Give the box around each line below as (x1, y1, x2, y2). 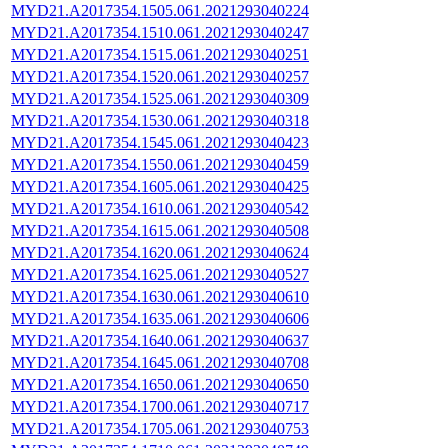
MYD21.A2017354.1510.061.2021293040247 (11, 23, 309, 41)
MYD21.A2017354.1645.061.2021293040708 (11, 353, 309, 371)
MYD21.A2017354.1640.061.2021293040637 (11, 331, 309, 349)
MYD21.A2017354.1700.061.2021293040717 (11, 397, 309, 415)
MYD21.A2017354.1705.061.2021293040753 (11, 419, 309, 437)
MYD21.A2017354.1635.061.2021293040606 (11, 309, 309, 327)
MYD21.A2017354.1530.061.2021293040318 (11, 111, 309, 129)
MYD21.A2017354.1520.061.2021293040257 (11, 67, 309, 85)
